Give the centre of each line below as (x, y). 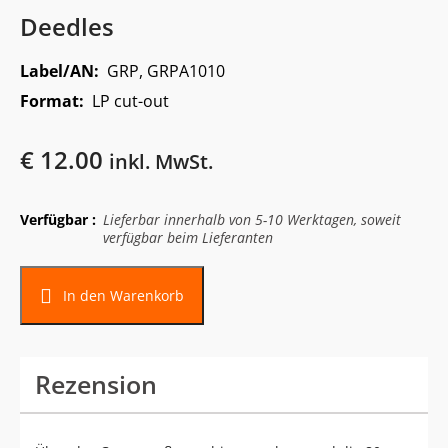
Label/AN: (63, 71)
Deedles (67, 27)
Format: (56, 101)
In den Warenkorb (123, 295)
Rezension (96, 384)
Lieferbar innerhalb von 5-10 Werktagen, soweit (252, 220)
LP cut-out (130, 101)
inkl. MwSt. (161, 162)
